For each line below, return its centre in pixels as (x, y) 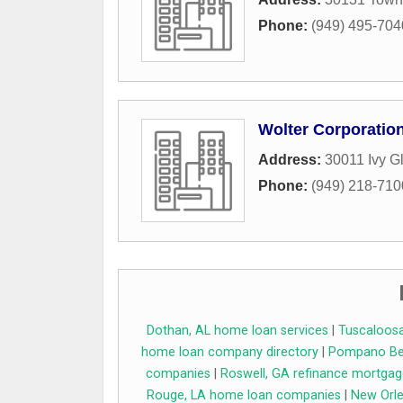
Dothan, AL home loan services (237, 331)
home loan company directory (230, 353)
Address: (291, 160)
